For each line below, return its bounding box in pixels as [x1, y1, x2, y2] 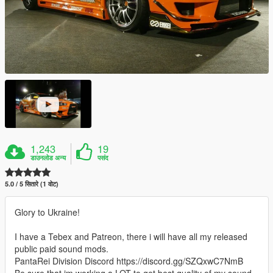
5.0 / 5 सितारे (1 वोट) [5, 179, 58, 189]
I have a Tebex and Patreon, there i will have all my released [15, 230, 247, 243]
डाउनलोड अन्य [30, 153, 66, 163]
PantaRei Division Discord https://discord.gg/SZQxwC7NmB [15, 255, 243, 268]
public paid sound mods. [15, 243, 108, 255]
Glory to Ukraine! [15, 206, 80, 219]
